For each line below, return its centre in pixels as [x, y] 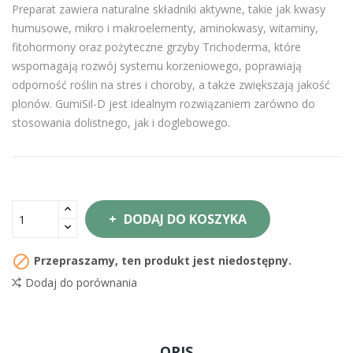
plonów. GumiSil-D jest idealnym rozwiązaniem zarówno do [163, 104]
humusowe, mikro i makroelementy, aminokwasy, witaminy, [165, 28]
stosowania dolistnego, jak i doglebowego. [121, 123]
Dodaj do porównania [81, 282]
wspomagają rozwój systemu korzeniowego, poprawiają [157, 66]
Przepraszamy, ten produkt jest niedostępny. [161, 260]
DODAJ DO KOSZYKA [185, 219]
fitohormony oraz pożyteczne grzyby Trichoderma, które [156, 47]
